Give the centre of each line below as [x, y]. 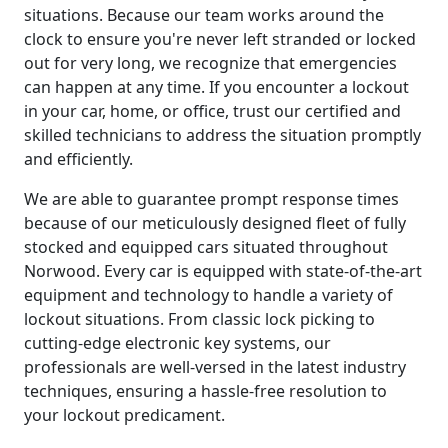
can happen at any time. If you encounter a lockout [216, 86]
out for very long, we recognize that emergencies [210, 62]
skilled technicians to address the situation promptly [222, 134]
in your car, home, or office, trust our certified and [212, 110]
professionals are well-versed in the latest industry [215, 366]
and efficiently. [78, 158]
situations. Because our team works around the [204, 14]
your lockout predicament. [124, 414]
